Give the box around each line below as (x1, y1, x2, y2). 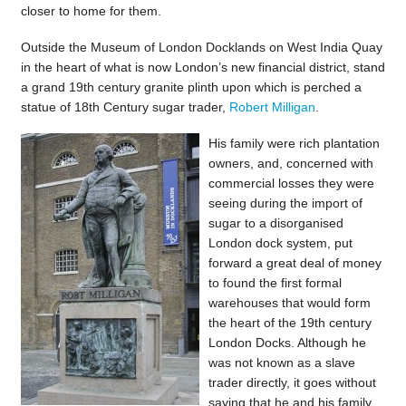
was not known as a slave (208, 355, 355, 371)
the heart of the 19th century (208, 315, 372, 331)
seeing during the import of (208, 196, 362, 211)
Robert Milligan (228, 100, 315, 115)
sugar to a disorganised (208, 216, 343, 231)
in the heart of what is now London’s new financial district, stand (20, 60, 385, 75)
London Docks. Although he (208, 335, 366, 351)
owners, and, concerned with (208, 156, 373, 171)
